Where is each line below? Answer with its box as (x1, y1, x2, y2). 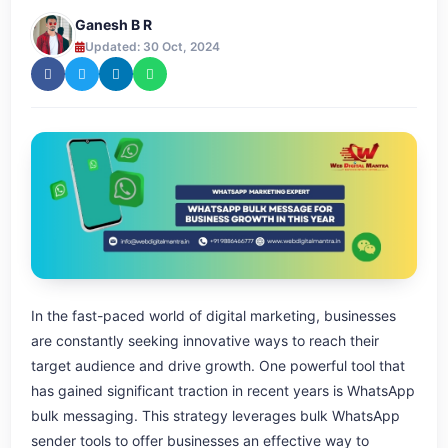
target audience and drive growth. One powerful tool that (31, 357, 405, 375)
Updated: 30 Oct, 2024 (85, 39, 220, 54)
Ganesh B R (75, 15, 152, 33)
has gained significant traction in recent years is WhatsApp (31, 382, 415, 400)
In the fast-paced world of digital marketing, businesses (31, 307, 396, 325)
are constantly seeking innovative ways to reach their (31, 332, 379, 350)
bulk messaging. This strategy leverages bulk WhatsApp (31, 407, 400, 425)
